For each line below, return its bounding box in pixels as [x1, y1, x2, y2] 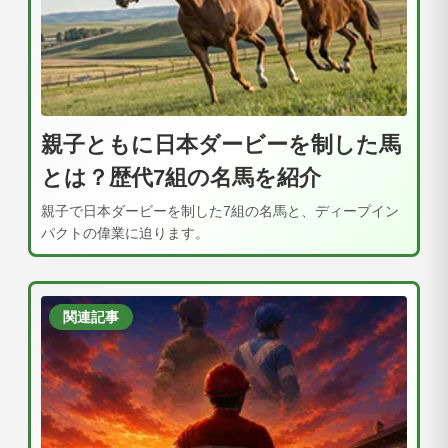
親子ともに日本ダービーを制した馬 [41, 132, 401, 158]
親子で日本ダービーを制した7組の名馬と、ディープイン [41, 203, 399, 220]
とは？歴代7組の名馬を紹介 [41, 165, 321, 191]
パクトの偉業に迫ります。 [41, 225, 209, 242]
